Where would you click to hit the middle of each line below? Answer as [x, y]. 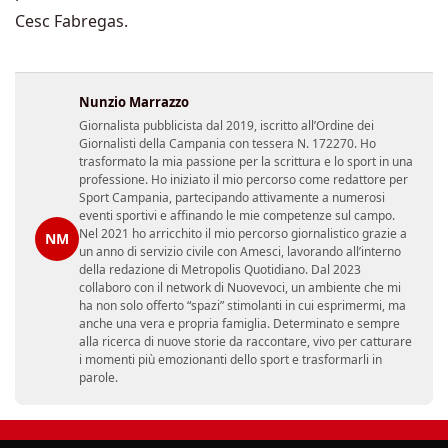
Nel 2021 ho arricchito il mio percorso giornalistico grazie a [243, 233]
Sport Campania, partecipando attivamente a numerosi [232, 197]
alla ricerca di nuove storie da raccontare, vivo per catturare [245, 341]
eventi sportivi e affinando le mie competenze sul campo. [237, 215]
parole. [98, 377]
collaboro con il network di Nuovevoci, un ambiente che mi [240, 287]
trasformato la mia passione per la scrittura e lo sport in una [246, 161]
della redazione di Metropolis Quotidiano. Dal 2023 [220, 269]
